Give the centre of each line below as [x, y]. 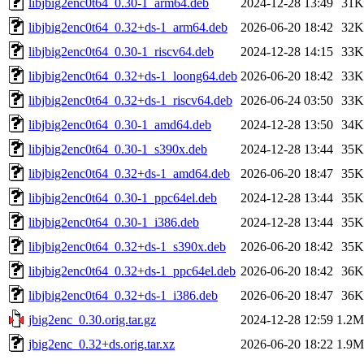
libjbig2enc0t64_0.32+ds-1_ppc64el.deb [132, 271]
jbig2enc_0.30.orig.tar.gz [92, 319]
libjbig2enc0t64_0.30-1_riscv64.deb [121, 51]
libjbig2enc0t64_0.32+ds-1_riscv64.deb [130, 100]
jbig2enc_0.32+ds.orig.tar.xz [102, 344]
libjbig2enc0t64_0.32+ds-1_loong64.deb [133, 76]
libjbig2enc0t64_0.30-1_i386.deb [114, 222]
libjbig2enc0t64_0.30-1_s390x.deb [118, 149]
